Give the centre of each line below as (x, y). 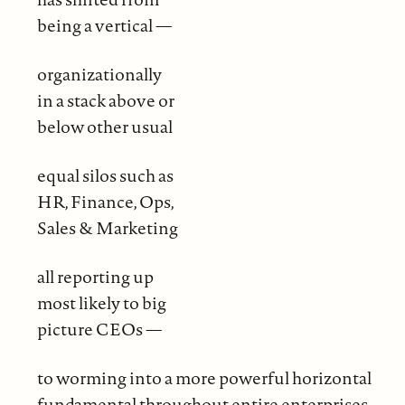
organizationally (99, 74)
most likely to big (101, 302)
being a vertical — (104, 25)
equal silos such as (105, 175)
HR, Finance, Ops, (105, 201)
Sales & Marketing (107, 227)
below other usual (104, 126)
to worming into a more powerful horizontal (204, 377)
